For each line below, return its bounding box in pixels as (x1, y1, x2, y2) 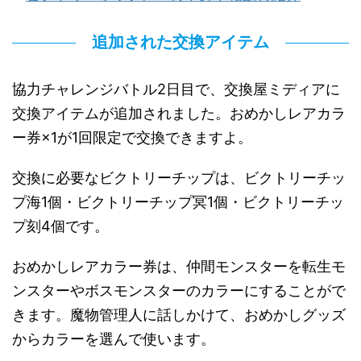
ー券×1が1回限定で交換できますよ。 (12, 129, 252, 147)
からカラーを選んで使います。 (12, 330, 215, 348)
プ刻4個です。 (12, 218, 109, 235)
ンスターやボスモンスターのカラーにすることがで (12, 282, 346, 300)
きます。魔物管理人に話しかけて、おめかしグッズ (12, 306, 346, 324)
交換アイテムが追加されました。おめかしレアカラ (12, 105, 346, 122)
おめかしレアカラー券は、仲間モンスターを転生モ (12, 258, 346, 276)
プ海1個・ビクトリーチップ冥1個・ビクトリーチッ (12, 193, 344, 211)
